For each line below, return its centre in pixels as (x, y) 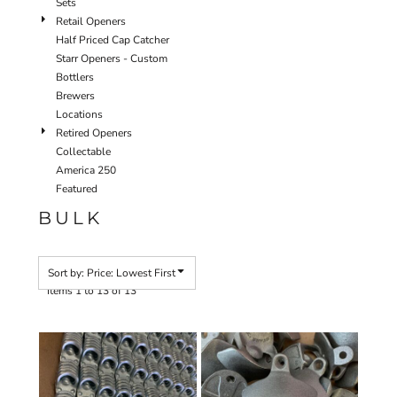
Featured (77, 189)
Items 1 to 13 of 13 (92, 290)
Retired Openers (94, 133)
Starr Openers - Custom (112, 58)
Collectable (83, 152)
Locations (79, 114)
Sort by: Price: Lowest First (112, 273)
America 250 (86, 170)
